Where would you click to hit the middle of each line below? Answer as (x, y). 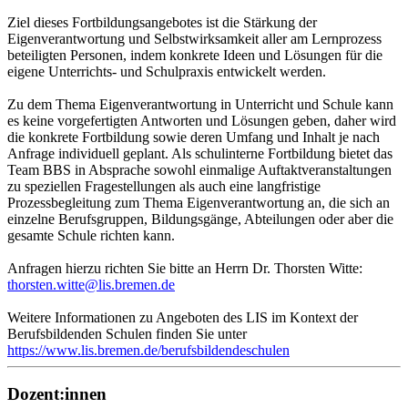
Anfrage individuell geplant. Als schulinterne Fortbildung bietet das (200, 153)
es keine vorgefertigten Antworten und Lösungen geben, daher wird (202, 120)
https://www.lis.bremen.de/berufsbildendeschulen (148, 350)
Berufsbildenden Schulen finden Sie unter (127, 333)
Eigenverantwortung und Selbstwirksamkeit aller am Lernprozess (194, 38)
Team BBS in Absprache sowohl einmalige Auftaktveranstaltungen (199, 169)
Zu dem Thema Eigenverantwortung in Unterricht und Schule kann (200, 104)
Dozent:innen (57, 394)
